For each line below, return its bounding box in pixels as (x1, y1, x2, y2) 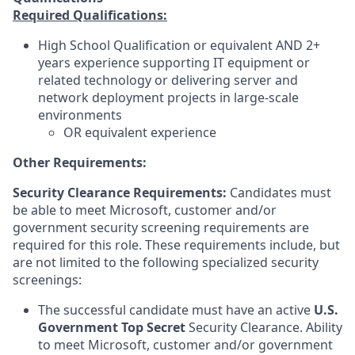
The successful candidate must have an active (38, 301, 314, 319)
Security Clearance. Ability (185, 319, 342, 336)
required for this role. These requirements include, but (13, 236, 340, 254)
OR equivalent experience (63, 124, 216, 141)
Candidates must (227, 184, 331, 201)
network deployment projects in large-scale (38, 89, 299, 106)
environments (38, 106, 122, 124)
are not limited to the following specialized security (13, 254, 319, 271)
